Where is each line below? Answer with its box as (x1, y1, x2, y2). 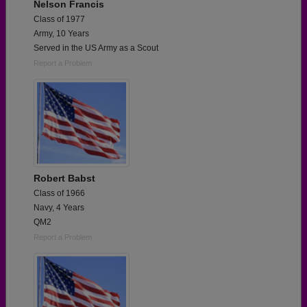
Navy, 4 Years (34, 202, 84, 212)
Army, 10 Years (34, 28, 89, 38)
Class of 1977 (34, 14, 85, 24)
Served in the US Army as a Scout (34, 42, 158, 53)
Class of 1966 (34, 188, 85, 198)
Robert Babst (34, 172, 95, 184)
